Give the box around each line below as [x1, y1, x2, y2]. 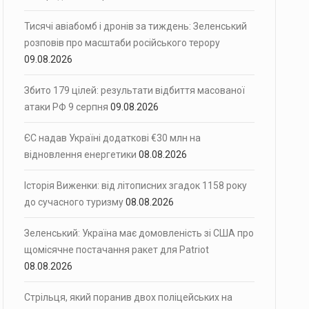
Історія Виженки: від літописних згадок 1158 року [24, 180, 247, 191]
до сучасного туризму [24, 197, 123, 208]
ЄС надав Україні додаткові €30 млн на [24, 132, 201, 143]
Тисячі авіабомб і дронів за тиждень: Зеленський [24, 21, 247, 32]
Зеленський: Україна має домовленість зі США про [24, 228, 254, 239]
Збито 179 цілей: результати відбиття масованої [24, 85, 245, 96]
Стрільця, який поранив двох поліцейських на [24, 292, 232, 303]
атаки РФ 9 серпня [24, 101, 108, 112]
